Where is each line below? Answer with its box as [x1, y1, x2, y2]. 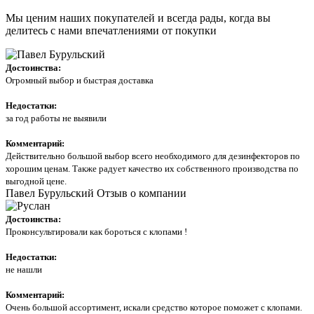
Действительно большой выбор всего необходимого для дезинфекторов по [6, 151, 300, 161]
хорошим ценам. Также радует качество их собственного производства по [6, 163, 299, 174]
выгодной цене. [6, 176, 67, 186]
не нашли [6, 264, 42, 275]
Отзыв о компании [97, 187, 186, 199]
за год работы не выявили [6, 113, 107, 123]
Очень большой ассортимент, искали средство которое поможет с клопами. [6, 302, 302, 313]
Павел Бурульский [6, 187, 94, 199]
